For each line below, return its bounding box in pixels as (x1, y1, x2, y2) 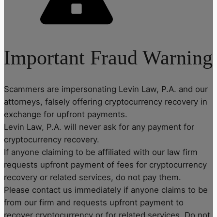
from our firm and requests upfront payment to (4, 197, 184, 207)
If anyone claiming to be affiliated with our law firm (4, 147, 198, 157)
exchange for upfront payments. (4, 109, 127, 119)
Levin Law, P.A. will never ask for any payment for (4, 122, 194, 132)
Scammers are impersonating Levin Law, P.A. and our (4, 84, 208, 94)
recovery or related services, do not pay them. (4, 172, 181, 182)
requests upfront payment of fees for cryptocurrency (4, 159, 207, 170)
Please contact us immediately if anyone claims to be (4, 185, 208, 195)
